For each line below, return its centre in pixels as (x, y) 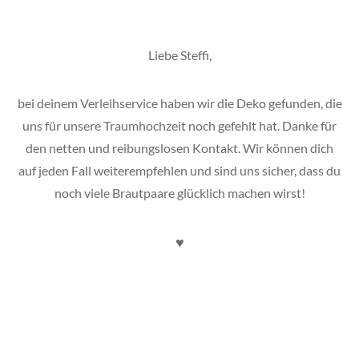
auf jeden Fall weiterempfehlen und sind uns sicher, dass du (179, 170)
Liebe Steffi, (179, 55)
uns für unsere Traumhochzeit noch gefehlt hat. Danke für (179, 125)
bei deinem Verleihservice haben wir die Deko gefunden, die (179, 103)
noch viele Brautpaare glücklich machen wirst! (179, 192)
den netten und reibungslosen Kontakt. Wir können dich (179, 147)
